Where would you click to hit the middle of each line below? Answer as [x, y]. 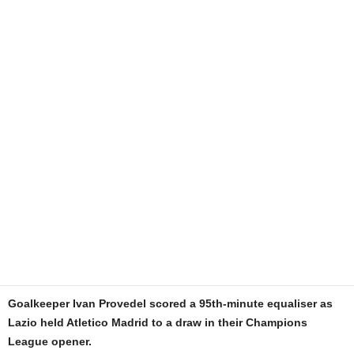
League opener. [50, 341]
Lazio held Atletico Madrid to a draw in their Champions [158, 322]
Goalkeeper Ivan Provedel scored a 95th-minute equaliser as [170, 303]
